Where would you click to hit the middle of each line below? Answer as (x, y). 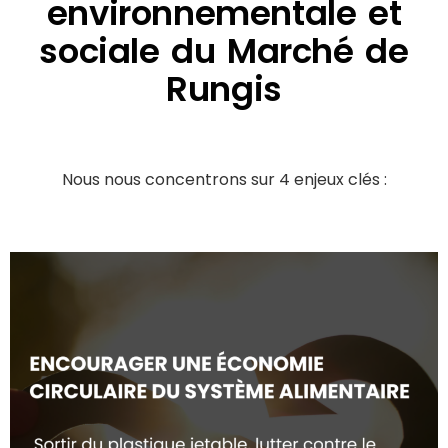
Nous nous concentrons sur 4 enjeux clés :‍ (224, 180)
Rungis (224, 89)
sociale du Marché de (224, 51)
